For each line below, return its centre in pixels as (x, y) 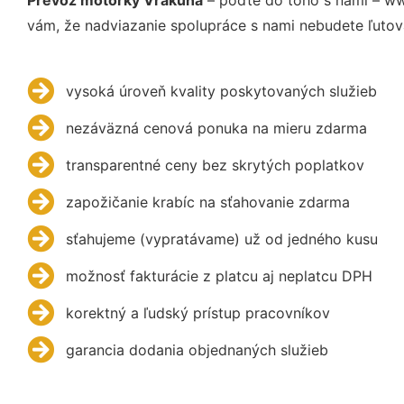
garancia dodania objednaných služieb (197, 349)
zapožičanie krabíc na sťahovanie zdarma (207, 202)
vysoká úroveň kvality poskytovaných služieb (221, 91)
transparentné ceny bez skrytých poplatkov (215, 165)
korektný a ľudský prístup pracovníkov (197, 312)
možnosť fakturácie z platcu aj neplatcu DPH (219, 275)
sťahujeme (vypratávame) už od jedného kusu (221, 239)
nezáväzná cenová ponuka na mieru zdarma (216, 128)
